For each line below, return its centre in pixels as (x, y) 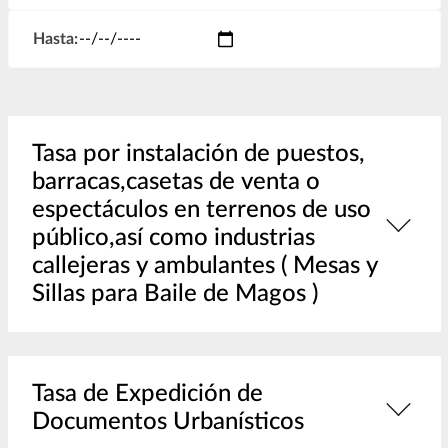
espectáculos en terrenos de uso (201, 210)
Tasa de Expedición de (147, 394)
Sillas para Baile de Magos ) (174, 294)
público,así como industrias (173, 238)
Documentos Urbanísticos (167, 422)
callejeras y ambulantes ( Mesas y (204, 266)
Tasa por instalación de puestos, (198, 154)
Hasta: (55, 39)
